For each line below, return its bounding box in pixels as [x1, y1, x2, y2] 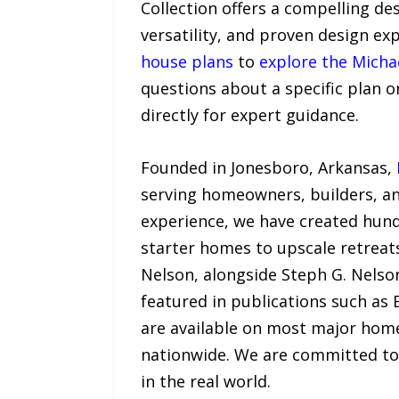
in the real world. [140, 370, 271, 392]
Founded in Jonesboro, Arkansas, [140, 156, 396, 178]
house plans [140, 50, 233, 72]
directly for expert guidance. [140, 103, 359, 126]
